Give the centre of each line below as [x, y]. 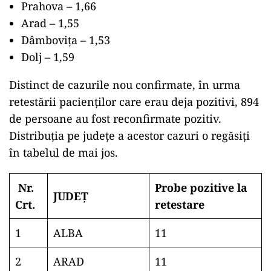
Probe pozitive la [201, 188]
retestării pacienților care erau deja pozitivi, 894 [134, 102]
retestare [180, 204]
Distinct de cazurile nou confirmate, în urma [125, 85]
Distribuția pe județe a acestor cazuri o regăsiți [129, 135]
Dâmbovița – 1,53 [66, 40]
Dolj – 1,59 [48, 57]
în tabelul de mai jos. [64, 152]
